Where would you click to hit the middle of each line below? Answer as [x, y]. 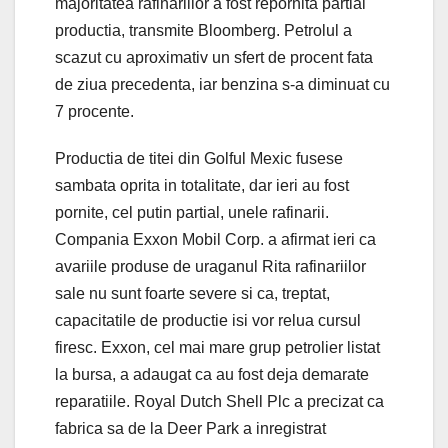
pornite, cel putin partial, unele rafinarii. [192, 212]
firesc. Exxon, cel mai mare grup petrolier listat [217, 347]
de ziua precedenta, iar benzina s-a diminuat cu [222, 84]
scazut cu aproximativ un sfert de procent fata [214, 57]
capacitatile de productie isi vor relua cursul [208, 320]
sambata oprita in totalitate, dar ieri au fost [202, 185]
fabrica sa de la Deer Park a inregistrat [190, 428]
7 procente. [94, 111]
